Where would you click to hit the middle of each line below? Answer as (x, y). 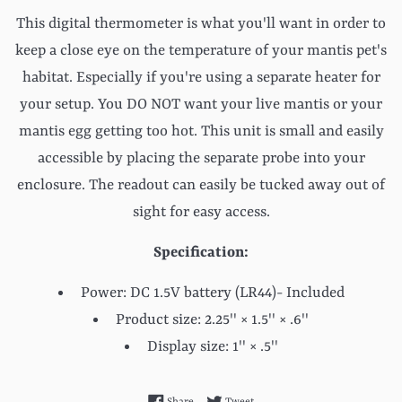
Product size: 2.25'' (178, 320)
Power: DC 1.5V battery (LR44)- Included (212, 293)
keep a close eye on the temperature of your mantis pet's (201, 51)
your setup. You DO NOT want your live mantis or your (201, 105)
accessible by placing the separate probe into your (201, 159)
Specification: (201, 253)
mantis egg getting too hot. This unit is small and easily (201, 132)
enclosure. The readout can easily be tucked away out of (201, 186)
